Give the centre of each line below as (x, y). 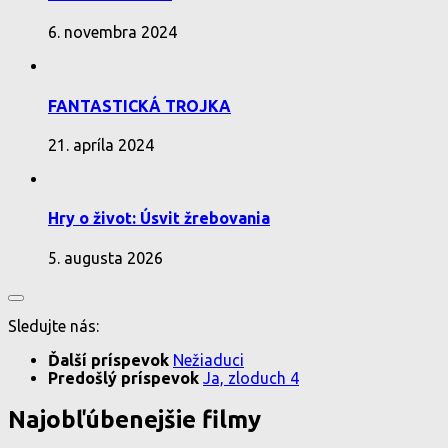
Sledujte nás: (53, 325)
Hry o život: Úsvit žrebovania (159, 218)
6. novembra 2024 (112, 32)
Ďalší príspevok (110, 359)
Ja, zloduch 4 (251, 377)
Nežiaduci (208, 359)
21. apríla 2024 (101, 144)
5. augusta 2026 (105, 257)
